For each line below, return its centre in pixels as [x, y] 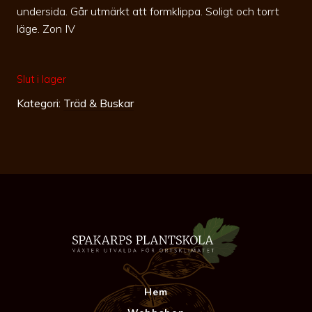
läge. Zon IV [46, 28]
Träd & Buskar [99, 103]
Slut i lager [41, 79]
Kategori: [40, 103]
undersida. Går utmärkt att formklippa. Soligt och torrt [148, 11]
